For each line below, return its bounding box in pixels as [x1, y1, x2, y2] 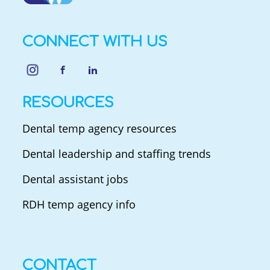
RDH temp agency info [22, 196, 136, 212]
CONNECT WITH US [22, 33, 168, 50]
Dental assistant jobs [22, 171, 128, 186]
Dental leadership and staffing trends [22, 146, 211, 161]
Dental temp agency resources [22, 121, 177, 136]
